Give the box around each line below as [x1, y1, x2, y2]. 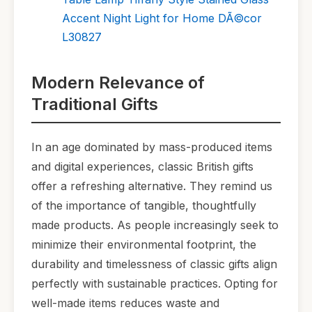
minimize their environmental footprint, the [31, 237, 256, 251]
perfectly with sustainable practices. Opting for [31, 276, 278, 290]
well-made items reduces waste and [31, 295, 219, 310]
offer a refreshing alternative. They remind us [31, 178, 272, 193]
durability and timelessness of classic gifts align [31, 256, 277, 271]
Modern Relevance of [31, 72, 205, 93]
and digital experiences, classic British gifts [31, 159, 253, 173]
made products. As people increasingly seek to [31, 217, 279, 232]
